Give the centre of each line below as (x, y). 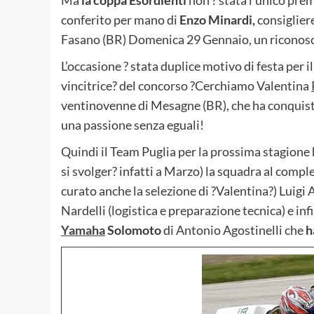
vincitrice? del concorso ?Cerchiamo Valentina (186, 85)
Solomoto (133, 230)
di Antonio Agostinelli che (233, 230)
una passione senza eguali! (132, 124)
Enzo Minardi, (217, 19)
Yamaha (83, 230)
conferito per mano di (120, 19)
